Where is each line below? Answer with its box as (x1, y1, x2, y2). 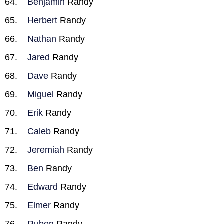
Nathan (27, 34, 56, 44)
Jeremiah (27, 145, 64, 155)
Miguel (27, 89, 54, 99)
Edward (27, 182, 58, 192)
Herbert (27, 15, 57, 25)
